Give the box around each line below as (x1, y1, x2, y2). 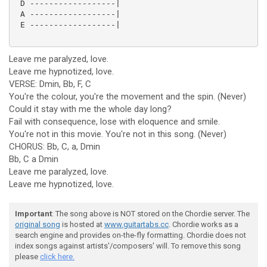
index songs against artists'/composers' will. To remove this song (15, 241, 241, 250)
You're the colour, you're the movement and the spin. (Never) (9, 91, 246, 102)
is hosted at (60, 220, 104, 229)
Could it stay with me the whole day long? (9, 104, 172, 114)
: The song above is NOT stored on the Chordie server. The (52, 209, 250, 218)
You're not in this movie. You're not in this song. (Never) (9, 129, 226, 139)
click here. (40, 252, 74, 261)
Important (15, 209, 52, 218)
